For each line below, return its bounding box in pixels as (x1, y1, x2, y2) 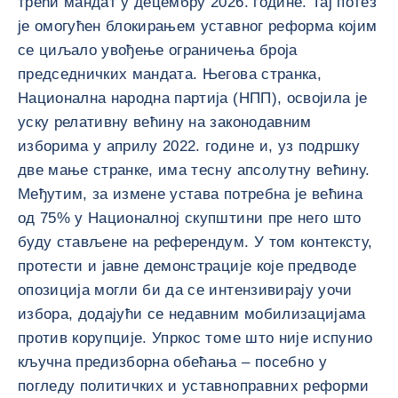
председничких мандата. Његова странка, (18, 66, 322, 83)
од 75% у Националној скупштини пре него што (18, 210, 362, 227)
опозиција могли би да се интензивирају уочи (18, 282, 353, 298)
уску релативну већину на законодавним (18, 114, 312, 131)
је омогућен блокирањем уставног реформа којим (18, 18, 378, 35)
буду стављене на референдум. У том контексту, (18, 234, 373, 251)
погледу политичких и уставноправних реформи (18, 378, 370, 394)
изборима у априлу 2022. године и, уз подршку (18, 138, 360, 155)
